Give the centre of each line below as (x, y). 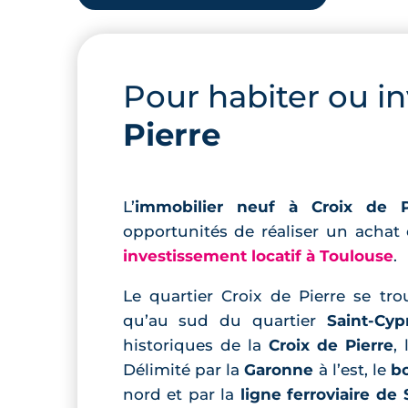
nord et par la (181, 395)
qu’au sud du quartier (224, 321)
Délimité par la (184, 370)
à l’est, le (352, 370)
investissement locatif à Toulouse (258, 256)
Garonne (279, 370)
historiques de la (195, 346)
